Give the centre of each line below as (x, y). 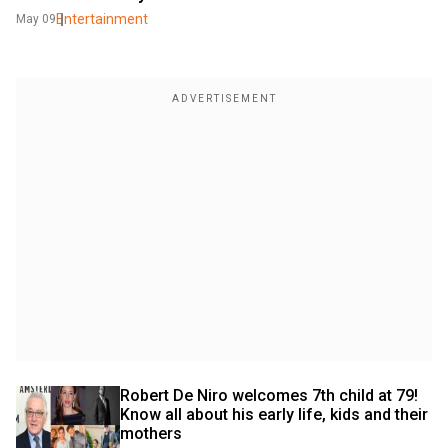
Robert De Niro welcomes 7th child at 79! (269, 395)
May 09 (36, 18)
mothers (151, 433)
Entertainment (102, 18)
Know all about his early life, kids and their (274, 414)
